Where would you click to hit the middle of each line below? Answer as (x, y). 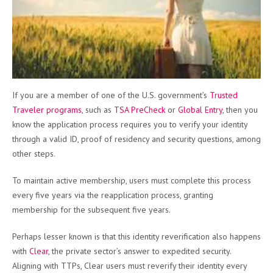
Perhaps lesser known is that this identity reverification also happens (136, 237)
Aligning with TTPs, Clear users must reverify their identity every (129, 266)
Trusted (224, 95)
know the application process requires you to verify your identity (130, 125)
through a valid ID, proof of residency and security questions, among (136, 139)
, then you (240, 110)
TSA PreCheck (140, 110)
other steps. (34, 154)
